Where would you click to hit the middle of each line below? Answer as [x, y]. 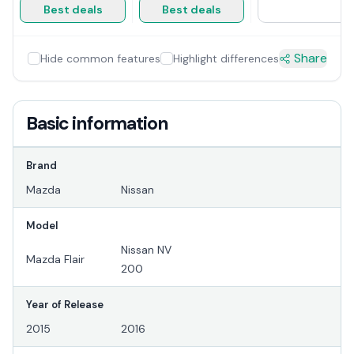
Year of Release [65, 305]
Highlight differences [226, 59]
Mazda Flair [55, 260]
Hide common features [100, 59]
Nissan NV [146, 250]
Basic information [97, 124]
